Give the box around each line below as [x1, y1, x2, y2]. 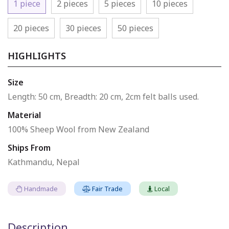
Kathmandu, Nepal [8, 156, 80, 168]
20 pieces [13, 22, 49, 34]
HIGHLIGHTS [8, 50, 66, 62]
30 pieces [65, 22, 101, 34]
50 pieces [118, 22, 153, 34]
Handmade [24, 184, 58, 194]
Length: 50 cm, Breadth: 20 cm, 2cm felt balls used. [8, 91, 199, 103]
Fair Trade [92, 184, 123, 194]
